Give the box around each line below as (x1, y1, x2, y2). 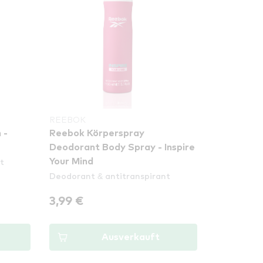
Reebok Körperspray (49, 129, 145, 138)
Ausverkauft (101, 232, 160, 242)
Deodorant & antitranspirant (49, 170, 171, 181)
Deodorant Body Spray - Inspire (49, 143, 195, 152)
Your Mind (49, 157, 94, 166)
